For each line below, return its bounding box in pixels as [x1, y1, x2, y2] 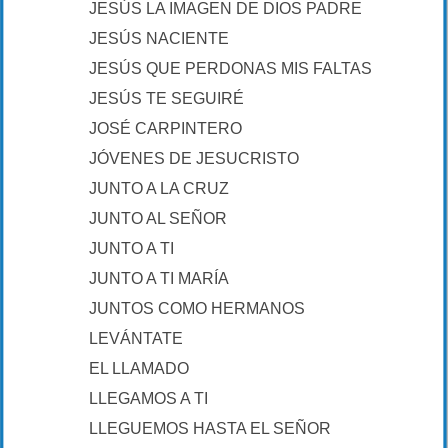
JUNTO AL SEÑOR [89, 210, 227, 227]
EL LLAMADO [89, 360, 189, 377]
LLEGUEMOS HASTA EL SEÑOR [89, 420, 331, 437]
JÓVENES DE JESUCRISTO [89, 150, 299, 167]
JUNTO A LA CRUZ [89, 180, 229, 197]
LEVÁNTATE [89, 330, 183, 347]
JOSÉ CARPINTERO [89, 120, 242, 137]
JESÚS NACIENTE [89, 30, 229, 47]
